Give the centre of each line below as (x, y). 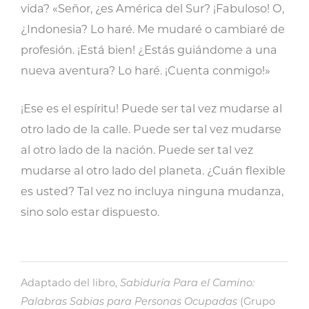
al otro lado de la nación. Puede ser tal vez (137, 150)
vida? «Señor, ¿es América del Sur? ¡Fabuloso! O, (152, 8)
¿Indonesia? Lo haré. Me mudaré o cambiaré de (153, 29)
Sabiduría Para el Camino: (187, 282)
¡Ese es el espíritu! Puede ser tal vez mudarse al (151, 108)
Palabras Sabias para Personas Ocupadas (129, 301)
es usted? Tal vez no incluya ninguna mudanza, (152, 191)
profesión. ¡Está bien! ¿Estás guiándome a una (149, 50)
